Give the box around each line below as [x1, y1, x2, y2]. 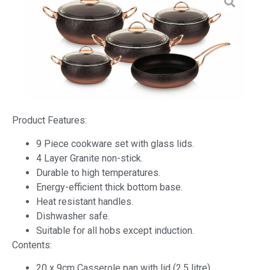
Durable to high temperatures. [36, 166, 160, 178]
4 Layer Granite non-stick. [36, 152, 143, 164]
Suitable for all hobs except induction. [36, 224, 194, 236]
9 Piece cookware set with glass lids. [36, 137, 194, 149]
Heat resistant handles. [36, 195, 133, 207]
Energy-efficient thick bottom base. [36, 181, 183, 193]
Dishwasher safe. [36, 210, 110, 222]
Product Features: [12, 115, 87, 127]
